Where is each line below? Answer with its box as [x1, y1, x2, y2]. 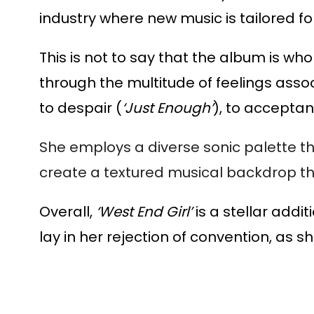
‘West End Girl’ [96, 202, 192, 221]
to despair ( [39, 98, 122, 118]
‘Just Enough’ [122, 98, 213, 118]
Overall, [39, 202, 96, 221]
